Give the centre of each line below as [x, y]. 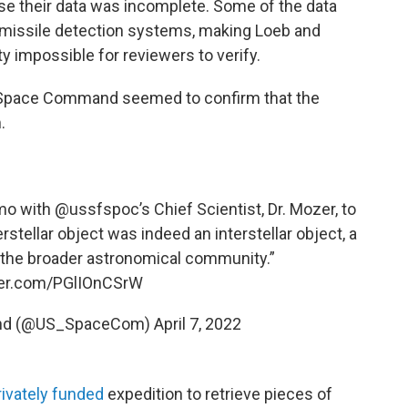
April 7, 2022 [197, 324]
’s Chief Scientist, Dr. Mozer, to [248, 209]
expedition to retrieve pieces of [218, 394]
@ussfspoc [97, 209]
